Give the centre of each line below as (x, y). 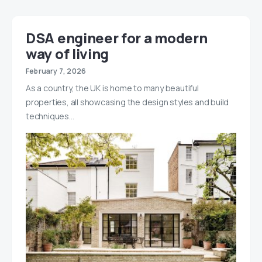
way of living (68, 53)
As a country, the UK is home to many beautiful (112, 88)
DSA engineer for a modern (117, 37)
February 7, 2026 (56, 71)
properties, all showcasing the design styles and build (127, 102)
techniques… (50, 116)
